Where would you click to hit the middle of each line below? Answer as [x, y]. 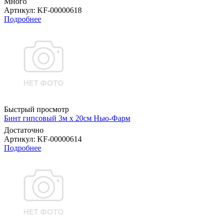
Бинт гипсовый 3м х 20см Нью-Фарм [67, 118]
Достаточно [24, 130]
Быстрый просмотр [36, 110]
